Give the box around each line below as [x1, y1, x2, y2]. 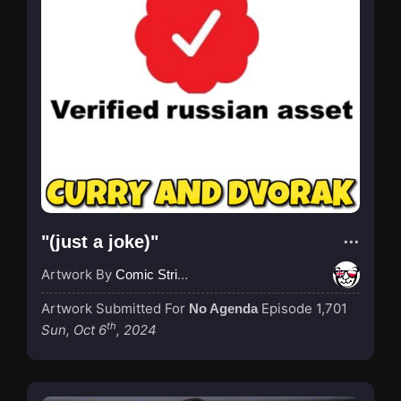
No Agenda [189, 300, 258, 316]
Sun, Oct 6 [41, 320, 107, 338]
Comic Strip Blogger [115, 266, 177, 282]
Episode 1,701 [261, 299, 347, 317]
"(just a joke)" [41, 231, 158, 252]
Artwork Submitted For [41, 299, 189, 317]
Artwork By [41, 265, 115, 283]
